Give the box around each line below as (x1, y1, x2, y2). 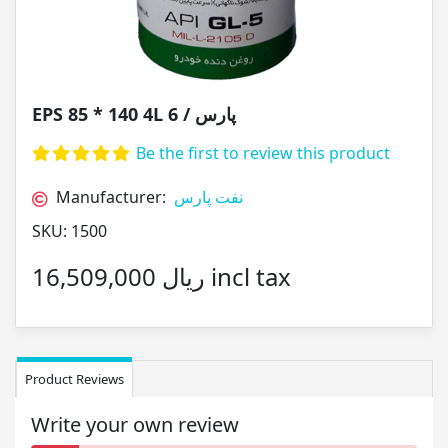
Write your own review (31, 410, 239, 438)
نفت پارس (174, 186, 243, 209)
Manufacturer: (56, 186, 166, 209)
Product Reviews (25, 369, 124, 388)
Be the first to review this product (136, 142, 390, 165)
